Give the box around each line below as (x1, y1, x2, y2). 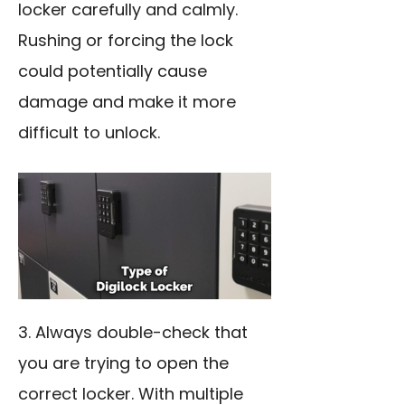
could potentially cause (18, 60, 207, 83)
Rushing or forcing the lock (18, 29, 233, 52)
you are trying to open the (18, 352, 229, 375)
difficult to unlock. (18, 121, 160, 145)
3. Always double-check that (18, 321, 248, 344)
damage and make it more (18, 90, 236, 114)
